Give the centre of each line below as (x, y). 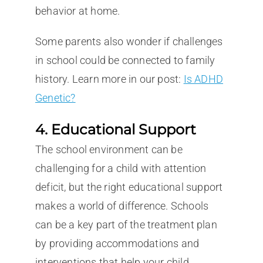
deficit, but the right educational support (129, 187)
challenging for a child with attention (121, 168)
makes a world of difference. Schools (122, 205)
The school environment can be (109, 149)
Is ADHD (203, 79)
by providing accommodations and (117, 243)
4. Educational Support (115, 129)
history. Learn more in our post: (109, 79)
